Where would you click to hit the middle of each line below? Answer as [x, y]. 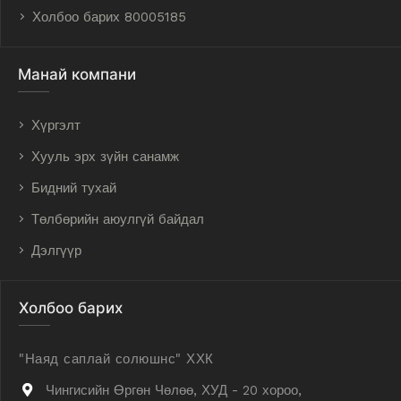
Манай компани [77, 74]
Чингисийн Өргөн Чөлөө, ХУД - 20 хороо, [174, 390]
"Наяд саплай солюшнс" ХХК [116, 359]
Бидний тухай [74, 188]
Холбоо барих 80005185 [109, 17]
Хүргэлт [56, 125]
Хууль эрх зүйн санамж [105, 157]
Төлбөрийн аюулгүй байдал [118, 219]
